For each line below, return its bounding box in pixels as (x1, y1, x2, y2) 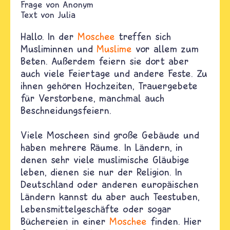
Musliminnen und (21, 43, 97, 54)
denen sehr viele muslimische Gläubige (21, 154, 189, 165)
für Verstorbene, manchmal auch (21, 92, 164, 104)
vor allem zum (132, 43, 199, 54)
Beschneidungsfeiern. (21, 104, 111, 116)
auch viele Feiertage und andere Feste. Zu (21, 67, 207, 79)
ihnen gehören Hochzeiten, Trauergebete (21, 80, 198, 91)
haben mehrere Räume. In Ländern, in (21, 141, 183, 153)
